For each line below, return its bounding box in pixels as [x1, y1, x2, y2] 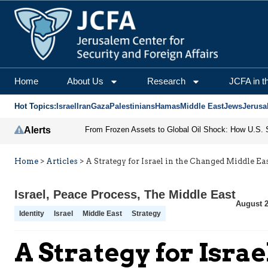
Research [147, 76, 185, 87]
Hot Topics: [14, 102, 56, 111]
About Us [67, 76, 103, 87]
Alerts [24, 125, 51, 136]
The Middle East [144, 188, 236, 202]
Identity [19, 209, 44, 218]
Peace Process [53, 188, 137, 202]
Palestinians [109, 102, 155, 111]
